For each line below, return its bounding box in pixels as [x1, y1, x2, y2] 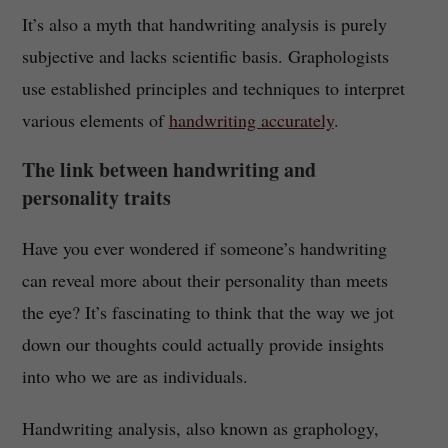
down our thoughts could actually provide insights [21, 332, 384, 357]
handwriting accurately [168, 108, 334, 133]
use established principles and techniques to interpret [21, 76, 405, 101]
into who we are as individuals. [21, 364, 248, 389]
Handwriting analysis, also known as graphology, [21, 416, 379, 441]
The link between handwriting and [21, 155, 316, 185]
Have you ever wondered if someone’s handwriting [21, 236, 387, 261]
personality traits [21, 183, 171, 213]
